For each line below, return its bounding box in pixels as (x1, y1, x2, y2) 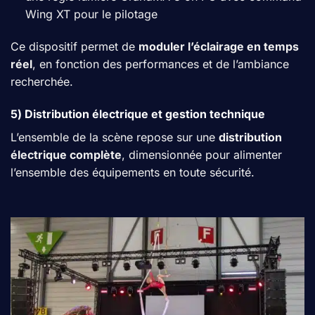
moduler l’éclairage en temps (139, 39, 299, 53)
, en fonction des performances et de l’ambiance (32, 56, 289, 71)
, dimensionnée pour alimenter (122, 147, 282, 162)
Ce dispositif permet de (11, 39, 139, 53)
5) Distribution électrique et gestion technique (11, 106, 265, 121)
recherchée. (11, 74, 73, 89)
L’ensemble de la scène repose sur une (11, 129, 219, 144)
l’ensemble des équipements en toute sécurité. (11, 165, 255, 179)
